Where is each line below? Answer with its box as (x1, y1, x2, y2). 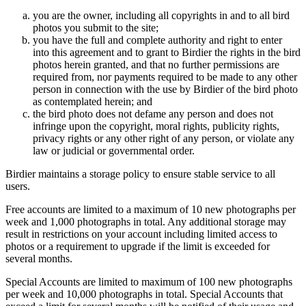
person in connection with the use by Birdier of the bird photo (33, 83, 298, 96)
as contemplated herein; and (33, 96, 152, 108)
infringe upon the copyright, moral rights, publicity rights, (33, 120, 279, 133)
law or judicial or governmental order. (33, 145, 195, 157)
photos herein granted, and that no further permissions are (33, 59, 279, 71)
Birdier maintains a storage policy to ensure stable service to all (5, 168, 275, 180)
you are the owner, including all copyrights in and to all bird (33, 10, 290, 22)
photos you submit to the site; (33, 22, 158, 34)
